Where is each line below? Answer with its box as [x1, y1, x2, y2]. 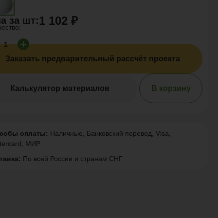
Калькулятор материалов [10, 84, 110, 92]
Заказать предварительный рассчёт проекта [5, 54, 180, 63]
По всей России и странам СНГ [21, 155, 123, 163]
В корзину [151, 84, 191, 92]
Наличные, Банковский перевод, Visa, [48, 129, 171, 137]
